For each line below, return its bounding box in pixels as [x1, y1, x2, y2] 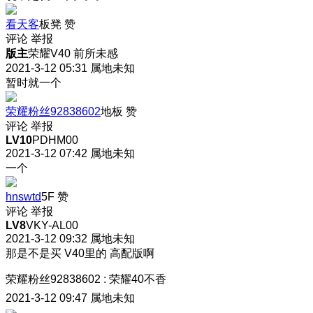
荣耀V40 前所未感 [28, 47, 118, 59]
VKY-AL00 [26, 219, 78, 231]
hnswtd [6, 190, 41, 203]
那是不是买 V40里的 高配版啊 [6, 247, 154, 259]
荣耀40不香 [109, 272, 166, 285]
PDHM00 [32, 133, 78, 146]
